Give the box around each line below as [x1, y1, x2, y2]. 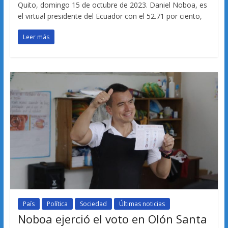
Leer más [22, 33, 49, 42]
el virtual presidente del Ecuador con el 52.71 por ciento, [17, 11, 202, 21]
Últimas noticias [119, 199, 165, 208]
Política [46, 199, 68, 208]
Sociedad [79, 199, 107, 208]
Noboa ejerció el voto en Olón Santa [17, 211, 207, 226]
